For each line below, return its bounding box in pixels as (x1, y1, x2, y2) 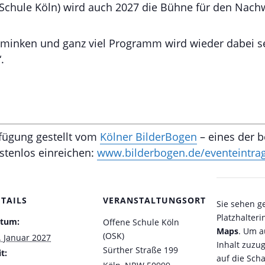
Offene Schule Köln (103, 216, 179, 228)
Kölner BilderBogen (100, 130, 197, 144)
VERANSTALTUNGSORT (103, 195, 206, 206)
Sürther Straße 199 (103, 244, 178, 256)
